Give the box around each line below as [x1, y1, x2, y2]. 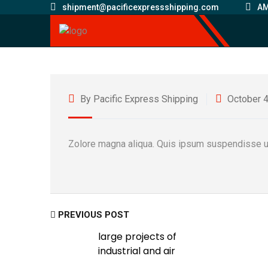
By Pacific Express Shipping [78, 93, 198, 105]
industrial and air [98, 244, 175, 258]
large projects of [98, 230, 176, 243]
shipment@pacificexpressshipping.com [62, 2, 219, 12]
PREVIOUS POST [56, 209, 129, 220]
